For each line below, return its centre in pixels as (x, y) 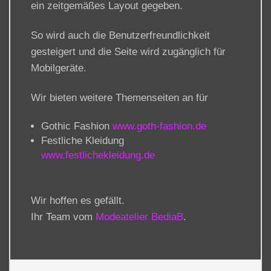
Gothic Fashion (77, 126)
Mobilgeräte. (58, 68)
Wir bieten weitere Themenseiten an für (119, 98)
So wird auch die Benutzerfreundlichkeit (120, 36)
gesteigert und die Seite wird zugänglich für (128, 52)
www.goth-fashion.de (159, 126)
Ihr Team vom (63, 217)
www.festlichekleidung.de (98, 155)
